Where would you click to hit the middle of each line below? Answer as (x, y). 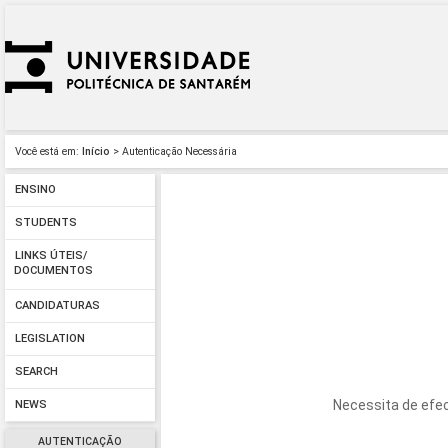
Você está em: (47, 151)
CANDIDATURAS (57, 306)
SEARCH (36, 372)
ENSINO (35, 190)
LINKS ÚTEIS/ (50, 256)
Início (96, 151)
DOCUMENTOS (53, 272)
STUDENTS (45, 223)
